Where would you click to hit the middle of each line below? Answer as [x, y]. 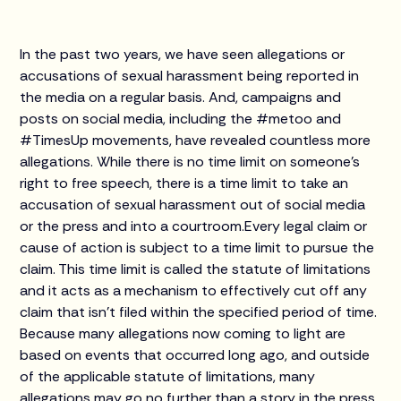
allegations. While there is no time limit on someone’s [190, 162]
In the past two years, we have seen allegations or [183, 54]
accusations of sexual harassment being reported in [190, 76]
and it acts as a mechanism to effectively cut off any [194, 290]
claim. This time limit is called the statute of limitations [196, 269]
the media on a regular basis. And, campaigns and [181, 97]
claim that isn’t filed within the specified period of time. [199, 312]
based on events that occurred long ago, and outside [195, 355]
